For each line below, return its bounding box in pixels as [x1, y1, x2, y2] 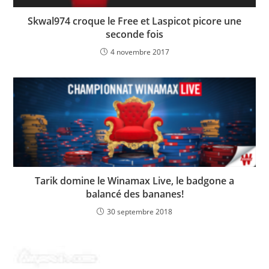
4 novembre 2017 [110, 46, 169, 57]
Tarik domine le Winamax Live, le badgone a [35, 174, 234, 187]
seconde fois [106, 27, 163, 41]
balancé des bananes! [85, 187, 184, 201]
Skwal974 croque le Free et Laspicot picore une [28, 14, 241, 28]
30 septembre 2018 [107, 206, 172, 217]
